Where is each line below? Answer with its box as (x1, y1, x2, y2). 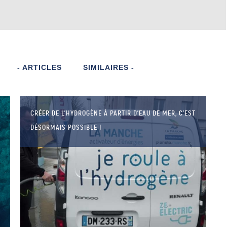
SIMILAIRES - (83, 63, 134, 72)
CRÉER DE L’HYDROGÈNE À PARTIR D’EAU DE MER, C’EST (30, 108, 196, 118)
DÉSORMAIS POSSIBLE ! (30, 123, 102, 132)
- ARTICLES (17, 63, 62, 72)
